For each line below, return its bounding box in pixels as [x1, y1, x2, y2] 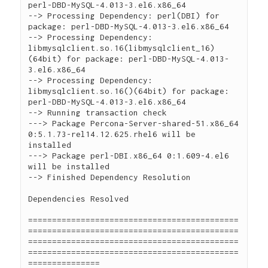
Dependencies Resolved [28, 193, 129, 203]
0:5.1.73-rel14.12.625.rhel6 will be [28, 129, 196, 139]
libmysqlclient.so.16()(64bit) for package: [28, 86, 230, 96]
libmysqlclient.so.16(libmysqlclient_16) [28, 42, 215, 53]
